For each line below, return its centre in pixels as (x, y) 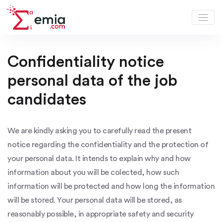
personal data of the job (92, 81)
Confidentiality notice (86, 62)
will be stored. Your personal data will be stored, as (95, 200)
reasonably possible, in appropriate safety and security (101, 214)
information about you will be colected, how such (93, 172)
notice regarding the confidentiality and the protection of (108, 145)
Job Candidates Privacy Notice (111, 26)
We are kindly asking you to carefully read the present (99, 131)
